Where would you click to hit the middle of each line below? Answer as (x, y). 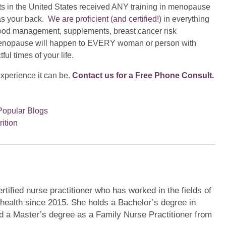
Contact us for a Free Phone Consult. (143, 75)
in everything (185, 19)
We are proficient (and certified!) (105, 19)
